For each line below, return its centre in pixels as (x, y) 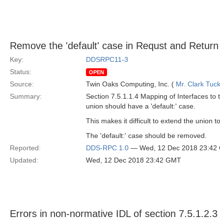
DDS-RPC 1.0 (107, 148)
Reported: (25, 148)
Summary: (26, 96)
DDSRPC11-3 (107, 59)
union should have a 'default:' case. (141, 106)
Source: (22, 84)
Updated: (24, 160)
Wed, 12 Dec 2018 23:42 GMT (134, 160)
